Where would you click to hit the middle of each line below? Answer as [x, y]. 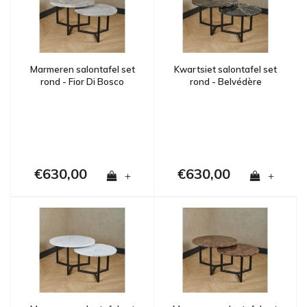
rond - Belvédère [225, 82]
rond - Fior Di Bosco [82, 82]
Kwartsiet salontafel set [225, 70]
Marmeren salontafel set [82, 70]
